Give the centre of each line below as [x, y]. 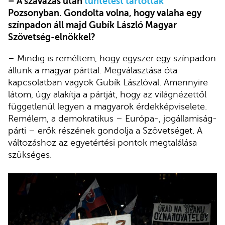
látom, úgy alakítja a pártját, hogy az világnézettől [107, 94]
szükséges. [30, 154]
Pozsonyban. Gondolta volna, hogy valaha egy [105, 13]
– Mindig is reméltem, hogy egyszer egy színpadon [112, 58]
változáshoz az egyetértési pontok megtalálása [102, 142]
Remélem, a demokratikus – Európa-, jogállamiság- [113, 118]
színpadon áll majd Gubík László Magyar [92, 25]
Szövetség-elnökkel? [52, 37]
